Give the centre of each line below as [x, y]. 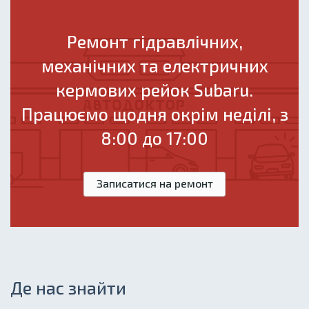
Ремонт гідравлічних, [154, 42]
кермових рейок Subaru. [154, 90]
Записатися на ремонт [154, 183]
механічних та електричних [154, 66]
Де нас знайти [68, 287]
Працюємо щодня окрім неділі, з [154, 114]
